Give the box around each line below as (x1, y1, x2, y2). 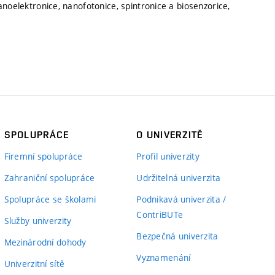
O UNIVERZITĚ (136, 129, 203, 141)
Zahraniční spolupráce (4, 172, 95, 184)
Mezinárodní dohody (4, 236, 87, 248)
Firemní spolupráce (4, 150, 83, 162)
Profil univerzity (136, 150, 200, 162)
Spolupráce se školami (4, 193, 96, 205)
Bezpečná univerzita (136, 230, 219, 242)
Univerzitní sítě (4, 258, 65, 269)
